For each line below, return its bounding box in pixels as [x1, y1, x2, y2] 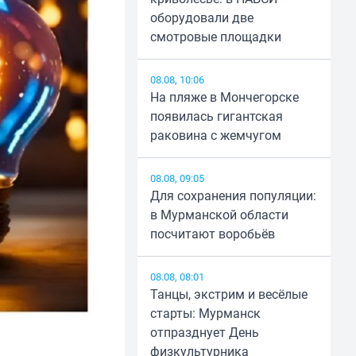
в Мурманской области [149, 206, 288, 224]
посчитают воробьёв [149, 225, 275, 243]
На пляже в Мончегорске [149, 88, 299, 106]
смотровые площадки [149, 28, 281, 46]
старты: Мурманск [149, 304, 261, 323]
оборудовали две [149, 9, 253, 27]
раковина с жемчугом [149, 126, 281, 145]
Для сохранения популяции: [149, 187, 316, 205]
